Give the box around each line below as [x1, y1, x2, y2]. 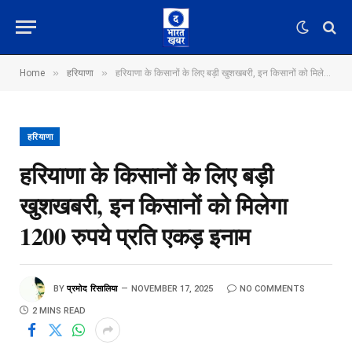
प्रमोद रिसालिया [67, 283, 118, 294]
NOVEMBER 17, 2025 [130, 283, 213, 294]
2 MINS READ [32, 306, 86, 316]
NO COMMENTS [239, 283, 305, 294]
